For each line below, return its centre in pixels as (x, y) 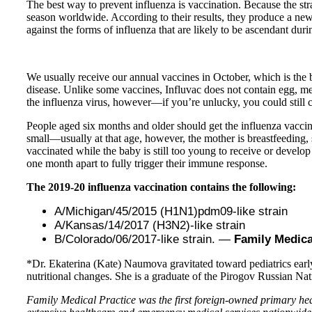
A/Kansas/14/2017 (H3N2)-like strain (150, 225)
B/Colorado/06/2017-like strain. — (144, 239)
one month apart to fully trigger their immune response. (147, 163)
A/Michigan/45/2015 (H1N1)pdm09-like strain (171, 211)
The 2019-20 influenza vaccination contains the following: (161, 187)
